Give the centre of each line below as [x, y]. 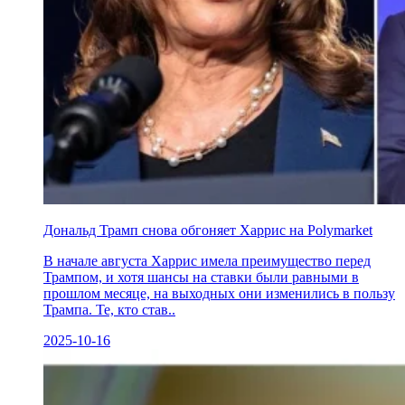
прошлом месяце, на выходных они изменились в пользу [219, 293]
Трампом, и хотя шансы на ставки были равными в [201, 277]
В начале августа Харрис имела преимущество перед [207, 260]
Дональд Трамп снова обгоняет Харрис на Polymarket [208, 230]
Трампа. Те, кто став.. [109, 309]
